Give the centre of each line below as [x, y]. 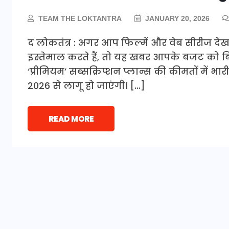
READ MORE [71, 119]
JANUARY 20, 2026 [176, 18]
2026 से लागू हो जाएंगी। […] [86, 85]
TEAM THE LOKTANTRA [80, 18]
